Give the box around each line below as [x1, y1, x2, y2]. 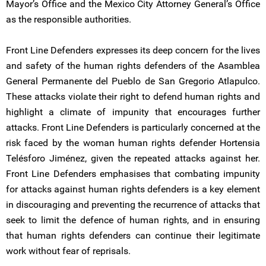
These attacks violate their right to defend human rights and [6, 91, 260, 102]
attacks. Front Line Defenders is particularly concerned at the [6, 122, 260, 133]
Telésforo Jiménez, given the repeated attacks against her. [6, 153, 260, 164]
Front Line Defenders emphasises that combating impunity [6, 168, 260, 179]
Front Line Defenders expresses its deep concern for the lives [6, 45, 260, 56]
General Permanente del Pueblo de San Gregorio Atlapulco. [6, 75, 260, 87]
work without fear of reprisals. [6, 245, 131, 256]
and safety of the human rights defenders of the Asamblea [6, 60, 260, 71]
